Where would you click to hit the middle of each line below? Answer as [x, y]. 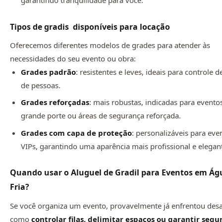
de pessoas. [41, 85]
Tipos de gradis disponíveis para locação [90, 27]
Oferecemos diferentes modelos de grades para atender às [110, 45]
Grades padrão [49, 72]
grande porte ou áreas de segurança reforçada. [101, 116]
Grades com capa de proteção [77, 133]
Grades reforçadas [55, 102]
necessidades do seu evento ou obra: [73, 59]
